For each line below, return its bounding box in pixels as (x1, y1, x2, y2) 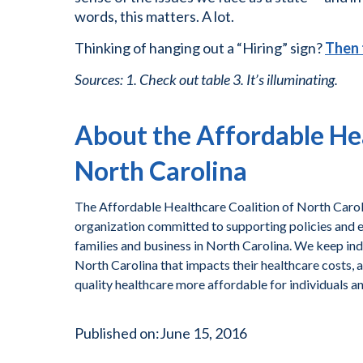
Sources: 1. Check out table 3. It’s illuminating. (75, 70, 338, 88)
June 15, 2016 (160, 324, 247, 342)
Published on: (75, 324, 160, 342)
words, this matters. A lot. (75, 7, 234, 25)
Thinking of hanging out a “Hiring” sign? (75, 39, 325, 57)
